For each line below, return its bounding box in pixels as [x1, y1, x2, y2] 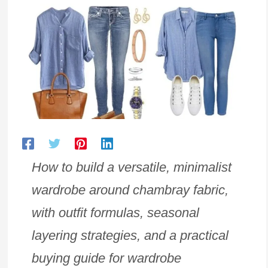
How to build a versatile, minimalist [31, 159, 232, 175]
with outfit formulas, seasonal [31, 205, 199, 220]
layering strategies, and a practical [31, 227, 229, 243]
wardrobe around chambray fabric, [31, 182, 229, 197]
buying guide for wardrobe [31, 250, 181, 266]
